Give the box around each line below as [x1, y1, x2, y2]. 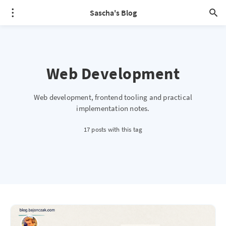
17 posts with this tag [83, 125, 143, 134]
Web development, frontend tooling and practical [33, 92, 193, 102]
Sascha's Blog [89, 8, 137, 18]
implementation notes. [76, 103, 150, 113]
